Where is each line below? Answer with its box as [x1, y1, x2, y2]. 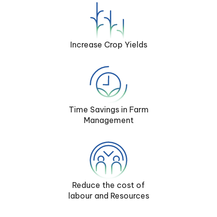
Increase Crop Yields [70, 40, 147, 49]
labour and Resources [68, 191, 149, 201]
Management [83, 115, 134, 125]
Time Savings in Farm [68, 105, 149, 114]
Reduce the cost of [72, 180, 145, 190]
